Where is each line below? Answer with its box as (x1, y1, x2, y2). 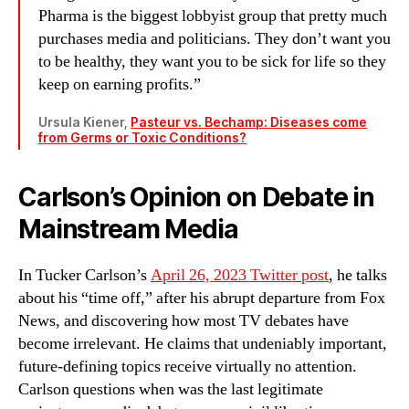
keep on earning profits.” (38, 74, 201, 96)
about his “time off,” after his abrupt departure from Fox (18, 288, 385, 309)
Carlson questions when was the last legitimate (18, 379, 323, 401)
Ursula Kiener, (38, 114, 131, 131)
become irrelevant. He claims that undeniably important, (18, 333, 387, 355)
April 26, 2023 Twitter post (151, 265, 329, 287)
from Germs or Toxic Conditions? (38, 130, 246, 146)
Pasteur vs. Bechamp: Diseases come (131, 114, 367, 131)
